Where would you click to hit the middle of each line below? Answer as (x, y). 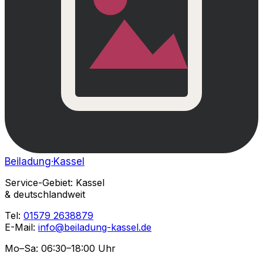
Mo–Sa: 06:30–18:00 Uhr (60, 249)
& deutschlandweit (45, 195)
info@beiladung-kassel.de (95, 227)
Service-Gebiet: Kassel (55, 183)
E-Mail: (21, 227)
